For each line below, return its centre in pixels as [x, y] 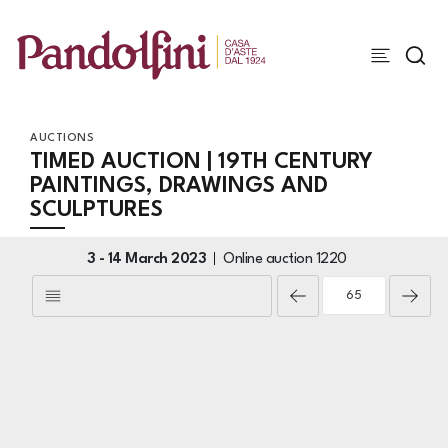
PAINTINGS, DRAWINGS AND [179, 186]
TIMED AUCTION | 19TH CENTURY [201, 162]
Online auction [269, 259]
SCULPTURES [96, 210]
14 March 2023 [156, 259]
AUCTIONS [62, 138]
